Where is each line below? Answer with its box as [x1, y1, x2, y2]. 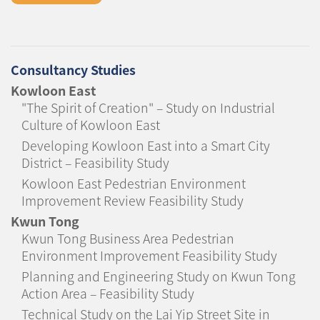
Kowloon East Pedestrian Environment [21, 174, 246, 193]
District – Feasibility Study [21, 153, 169, 172]
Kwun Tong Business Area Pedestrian [21, 229, 234, 248]
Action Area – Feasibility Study [21, 284, 194, 303]
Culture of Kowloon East [21, 115, 160, 134]
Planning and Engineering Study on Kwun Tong [21, 266, 296, 286]
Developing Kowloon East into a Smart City [21, 136, 270, 155]
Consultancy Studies [11, 60, 136, 79]
